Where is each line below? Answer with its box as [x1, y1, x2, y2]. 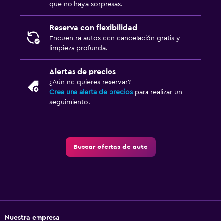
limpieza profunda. [49, 45, 108, 52]
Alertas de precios [49, 68, 116, 76]
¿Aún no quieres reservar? [49, 79, 131, 86]
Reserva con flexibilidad [49, 24, 137, 32]
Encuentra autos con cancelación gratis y [49, 35, 180, 42]
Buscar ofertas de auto [73, 144, 148, 151]
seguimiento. [49, 99, 90, 106]
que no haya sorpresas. [49, 1, 123, 8]
